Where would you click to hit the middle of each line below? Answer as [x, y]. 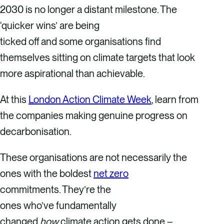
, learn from [175, 99]
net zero [111, 173]
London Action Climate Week [90, 99]
